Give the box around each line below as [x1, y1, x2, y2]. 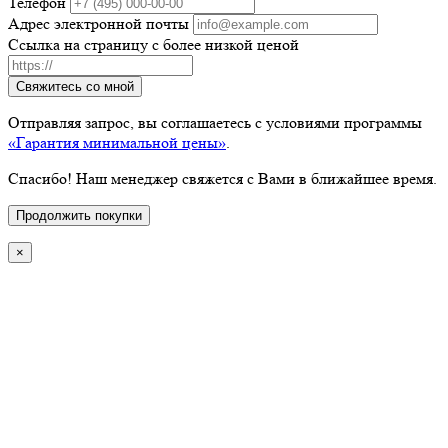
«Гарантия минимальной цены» [8, 133, 226, 153]
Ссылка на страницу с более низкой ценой [8, 35, 299, 55]
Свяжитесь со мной [16, 79, 134, 95]
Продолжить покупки [16, 208, 142, 224]
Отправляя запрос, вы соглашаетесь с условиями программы [8, 113, 422, 133]
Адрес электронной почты [8, 14, 189, 34]
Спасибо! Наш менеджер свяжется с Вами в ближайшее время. [8, 169, 437, 189]
